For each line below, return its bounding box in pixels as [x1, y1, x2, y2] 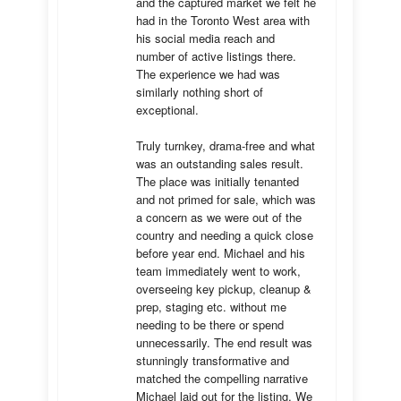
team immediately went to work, [136, 262, 301, 279]
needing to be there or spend [136, 316, 284, 333]
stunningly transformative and [136, 352, 289, 369]
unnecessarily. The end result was [136, 334, 312, 351]
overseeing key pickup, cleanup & [136, 280, 311, 297]
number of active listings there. [136, 47, 296, 64]
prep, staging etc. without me [136, 298, 286, 315]
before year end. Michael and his [136, 244, 305, 261]
